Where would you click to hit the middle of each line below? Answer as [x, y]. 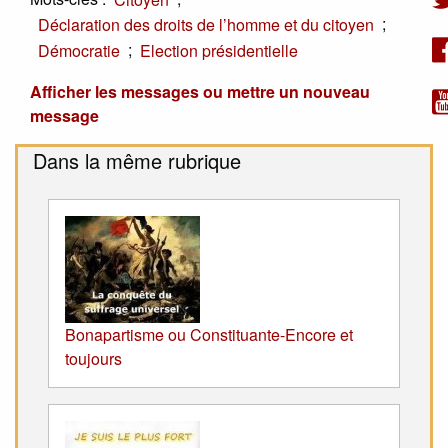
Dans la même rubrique [137, 160]
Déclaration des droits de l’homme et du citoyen [206, 25]
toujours [93, 358]
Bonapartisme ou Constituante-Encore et [209, 334]
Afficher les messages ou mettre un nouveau [200, 91]
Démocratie [79, 50]
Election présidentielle [219, 50]
